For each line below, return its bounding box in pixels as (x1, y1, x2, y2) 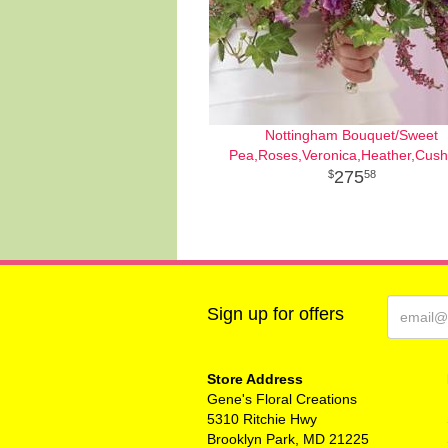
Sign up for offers (207, 304, 344, 324)
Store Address (207, 371, 303, 387)
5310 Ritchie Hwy (207, 411, 317, 427)
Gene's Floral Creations (207, 391, 357, 407)
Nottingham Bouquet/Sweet (265, 127, 439, 143)
